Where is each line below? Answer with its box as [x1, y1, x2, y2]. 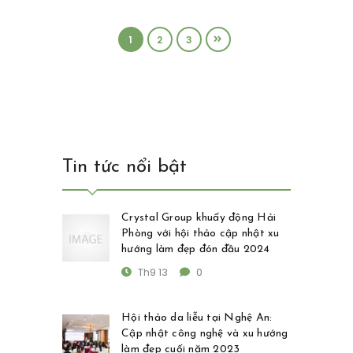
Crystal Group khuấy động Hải [121, 212, 276, 225]
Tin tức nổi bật [62, 158, 187, 177]
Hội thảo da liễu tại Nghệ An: [121, 312, 273, 325]
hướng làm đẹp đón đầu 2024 [121, 243, 270, 256]
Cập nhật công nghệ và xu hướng [121, 328, 288, 340]
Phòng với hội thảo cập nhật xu [121, 228, 280, 240]
